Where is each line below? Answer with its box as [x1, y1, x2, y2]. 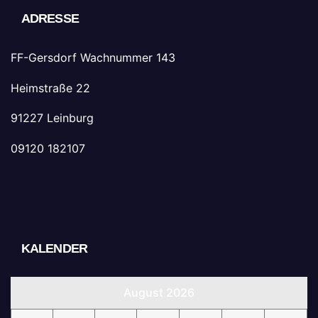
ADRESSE [21, 11, 79, 26]
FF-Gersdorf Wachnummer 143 [11, 50, 175, 65]
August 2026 [124, 285, 194, 300]
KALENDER [21, 241, 87, 256]
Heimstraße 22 [11, 80, 90, 95]
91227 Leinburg [11, 111, 94, 126]
